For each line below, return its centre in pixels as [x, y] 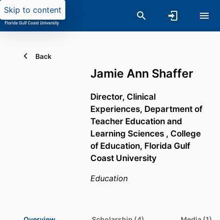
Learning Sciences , [130, 134]
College [186, 134]
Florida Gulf [167, 146]
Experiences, [117, 109]
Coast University [124, 158]
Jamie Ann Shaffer [142, 73]
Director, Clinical [123, 97]
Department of [173, 109]
